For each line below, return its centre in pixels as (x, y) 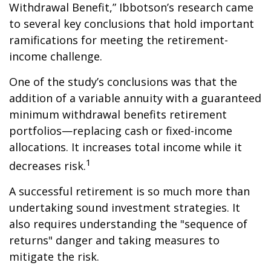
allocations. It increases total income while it (126, 147)
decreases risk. (47, 166)
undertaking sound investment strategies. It (125, 207)
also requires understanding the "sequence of (128, 224)
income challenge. (56, 56)
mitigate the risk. (54, 256)
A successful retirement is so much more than (129, 191)
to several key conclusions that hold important (132, 24)
